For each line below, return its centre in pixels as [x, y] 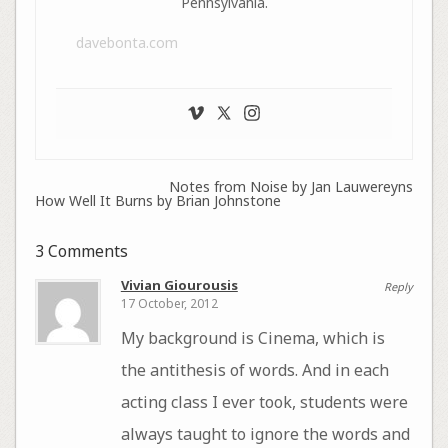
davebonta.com [126, 42]
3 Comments [81, 250]
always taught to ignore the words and [265, 434]
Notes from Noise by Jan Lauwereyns [291, 186]
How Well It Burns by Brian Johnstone [157, 200]
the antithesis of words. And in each [254, 370]
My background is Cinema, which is [252, 338]
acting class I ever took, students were [264, 402]
